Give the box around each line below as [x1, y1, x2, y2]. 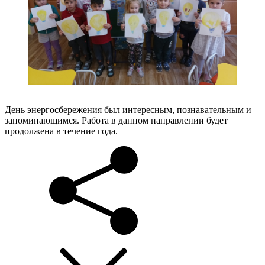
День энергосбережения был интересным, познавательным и [5, 105, 251, 115]
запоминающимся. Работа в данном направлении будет [5, 115, 228, 126]
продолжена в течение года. [5, 126, 118, 137]
